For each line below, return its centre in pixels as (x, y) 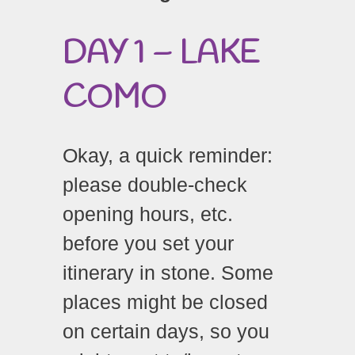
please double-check (155, 185)
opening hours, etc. (148, 214)
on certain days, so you (166, 332)
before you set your (148, 244)
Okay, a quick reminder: (168, 156)
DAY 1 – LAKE (161, 55)
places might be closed (165, 302)
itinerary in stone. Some (168, 273)
